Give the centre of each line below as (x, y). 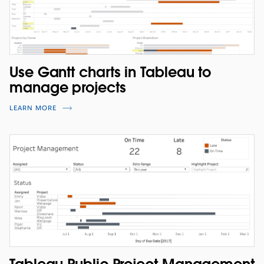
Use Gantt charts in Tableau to (110, 72)
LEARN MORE (33, 108)
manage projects (68, 88)
